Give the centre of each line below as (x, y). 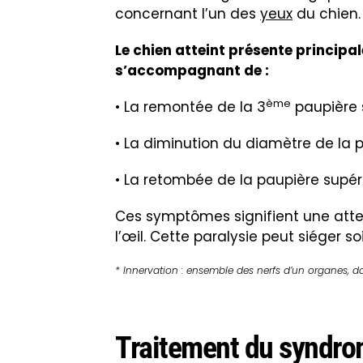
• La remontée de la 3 (190, 107)
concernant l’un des (188, 14)
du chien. (327, 14)
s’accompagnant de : (192, 71)
